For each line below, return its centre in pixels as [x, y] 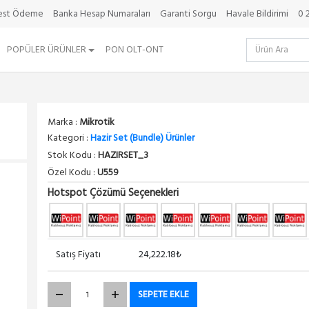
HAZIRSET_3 [123, 156]
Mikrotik [97, 122]
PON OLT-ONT [134, 50]
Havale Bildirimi [257, 14]
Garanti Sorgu [188, 14]
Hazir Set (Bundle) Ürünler [142, 138]
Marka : [63, 122]
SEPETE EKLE [163, 295]
